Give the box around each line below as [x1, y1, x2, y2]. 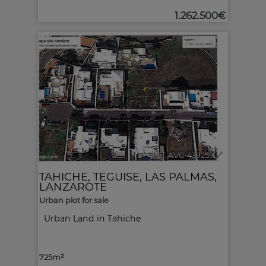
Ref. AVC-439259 [152, 151, 214, 160]
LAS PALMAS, [145, 170, 217, 183]
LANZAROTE [39, 180, 107, 193]
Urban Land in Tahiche [44, 213, 141, 224]
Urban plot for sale [39, 196, 109, 205]
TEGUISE [93, 170, 140, 183]
